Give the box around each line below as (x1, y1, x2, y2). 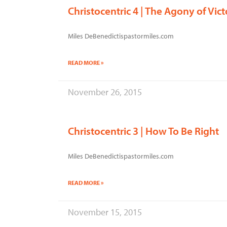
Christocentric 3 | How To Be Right (68, 124, 219, 137)
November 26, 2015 (68, 86, 142, 98)
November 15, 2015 (68, 206, 142, 218)
